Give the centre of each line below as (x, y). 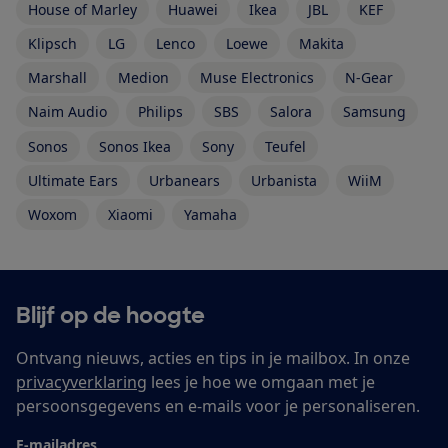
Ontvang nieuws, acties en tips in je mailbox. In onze (213, 357)
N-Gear (369, 78)
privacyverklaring (81, 381)
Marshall (57, 78)
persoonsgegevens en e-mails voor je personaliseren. (218, 405)
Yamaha (210, 214)
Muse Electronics (257, 78)
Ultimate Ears (73, 180)
